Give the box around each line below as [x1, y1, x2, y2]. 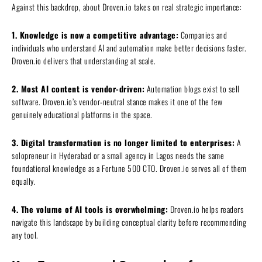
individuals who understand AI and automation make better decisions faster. [12, 42, 246, 54]
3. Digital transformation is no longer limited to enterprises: [12, 136, 235, 149]
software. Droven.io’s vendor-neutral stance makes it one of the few [12, 95, 223, 108]
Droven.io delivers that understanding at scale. [12, 54, 156, 67]
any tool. [12, 229, 39, 242]
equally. [12, 175, 36, 188]
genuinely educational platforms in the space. [12, 108, 153, 121]
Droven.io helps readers [168, 203, 243, 216]
